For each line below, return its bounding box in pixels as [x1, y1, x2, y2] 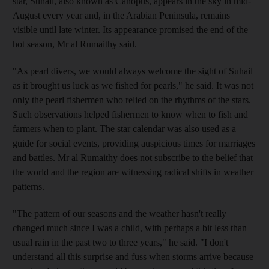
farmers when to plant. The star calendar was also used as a [13, 123, 236, 134]
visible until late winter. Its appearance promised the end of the [13, 24, 248, 35]
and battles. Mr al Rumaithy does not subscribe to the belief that [13, 152, 253, 163]
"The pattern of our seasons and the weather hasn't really [13, 208, 226, 219]
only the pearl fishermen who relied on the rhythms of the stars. [13, 94, 251, 105]
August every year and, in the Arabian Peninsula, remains [13, 10, 230, 20]
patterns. [13, 181, 44, 192]
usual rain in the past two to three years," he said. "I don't [13, 237, 228, 247]
